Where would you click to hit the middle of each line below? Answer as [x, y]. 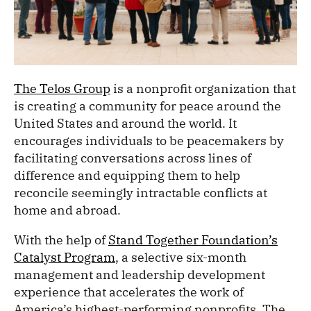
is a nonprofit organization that [203, 89]
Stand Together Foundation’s [193, 240]
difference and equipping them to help [127, 176]
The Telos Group [62, 89]
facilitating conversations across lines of [133, 158]
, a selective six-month [181, 258]
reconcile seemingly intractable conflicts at [141, 193]
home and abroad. [67, 210]
